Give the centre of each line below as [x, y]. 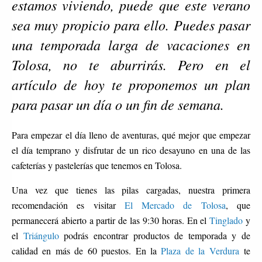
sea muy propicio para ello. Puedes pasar [131, 24]
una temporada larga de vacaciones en [131, 44]
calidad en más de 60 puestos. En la [87, 250]
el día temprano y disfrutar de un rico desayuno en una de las [131, 150]
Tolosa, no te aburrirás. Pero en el [131, 64]
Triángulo [41, 235]
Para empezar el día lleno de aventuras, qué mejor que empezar [131, 135]
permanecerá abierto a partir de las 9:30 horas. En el [111, 220]
